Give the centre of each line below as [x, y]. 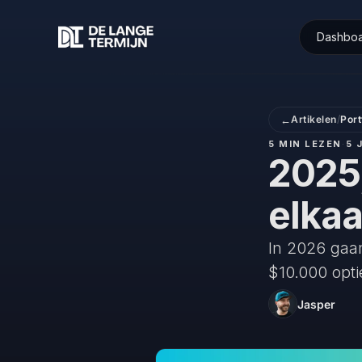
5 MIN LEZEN [305, 144]
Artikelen [314, 119]
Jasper [316, 304]
